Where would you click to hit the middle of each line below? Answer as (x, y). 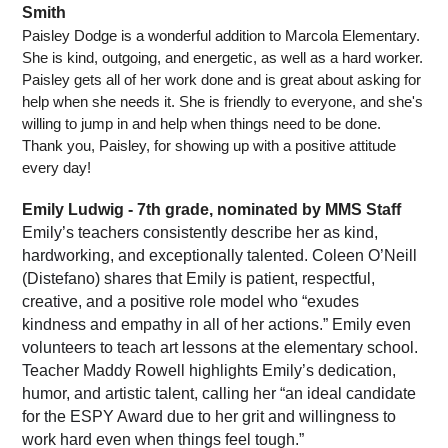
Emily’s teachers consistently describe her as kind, (200, 233)
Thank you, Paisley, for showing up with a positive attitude (209, 146)
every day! (57, 168)
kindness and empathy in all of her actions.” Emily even (217, 325)
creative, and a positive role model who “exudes (191, 302)
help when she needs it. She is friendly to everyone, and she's (223, 102)
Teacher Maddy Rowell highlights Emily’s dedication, (209, 371)
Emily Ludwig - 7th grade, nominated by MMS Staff (212, 210)
